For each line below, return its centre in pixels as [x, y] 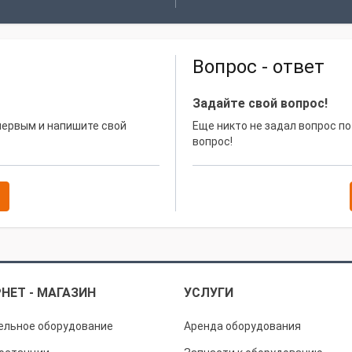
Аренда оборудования [242, 326]
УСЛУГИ [209, 293]
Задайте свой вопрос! [260, 103]
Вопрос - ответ [258, 67]
